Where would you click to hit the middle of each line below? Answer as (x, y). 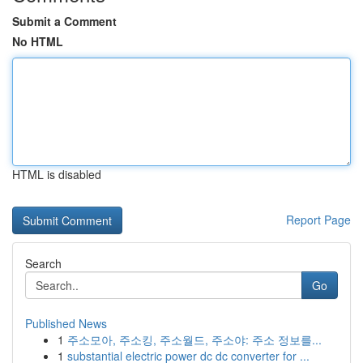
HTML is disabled (57, 174)
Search (43, 263)
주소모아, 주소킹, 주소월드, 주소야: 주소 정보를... (194, 340)
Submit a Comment (64, 21)
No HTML (38, 41)
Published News (66, 323)
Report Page (318, 220)
